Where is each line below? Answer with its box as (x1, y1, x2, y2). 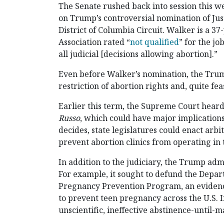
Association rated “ (58, 36, 130, 48)
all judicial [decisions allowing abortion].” (58, 48, 217, 60)
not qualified (130, 36, 179, 48)
